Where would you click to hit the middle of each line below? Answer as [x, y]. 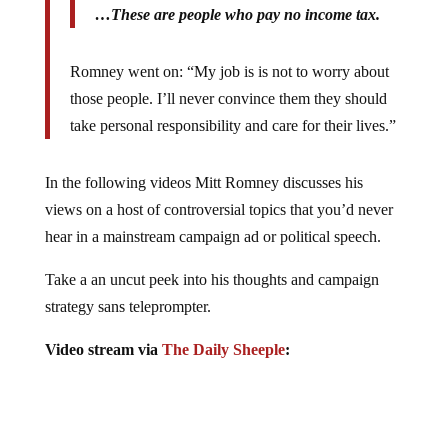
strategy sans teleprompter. [127, 306]
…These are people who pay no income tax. [237, 14]
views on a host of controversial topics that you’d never [218, 209]
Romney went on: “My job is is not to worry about [229, 71]
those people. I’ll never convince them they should [228, 98]
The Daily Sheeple [223, 349]
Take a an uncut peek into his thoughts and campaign [211, 279]
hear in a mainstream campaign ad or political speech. [212, 236]
